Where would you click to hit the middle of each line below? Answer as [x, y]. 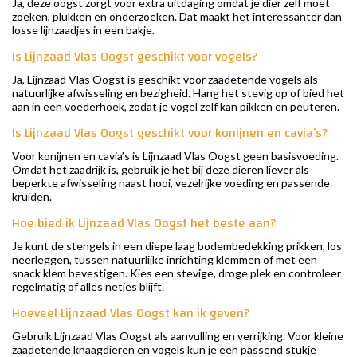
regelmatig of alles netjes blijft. [88, 287]
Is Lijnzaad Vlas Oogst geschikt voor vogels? [135, 57]
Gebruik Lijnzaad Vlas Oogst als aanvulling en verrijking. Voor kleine [178, 336]
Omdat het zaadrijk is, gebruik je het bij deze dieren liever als [161, 170]
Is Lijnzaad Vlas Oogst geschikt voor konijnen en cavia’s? [170, 133]
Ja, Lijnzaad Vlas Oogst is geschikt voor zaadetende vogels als [165, 80]
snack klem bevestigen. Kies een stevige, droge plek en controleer [177, 273]
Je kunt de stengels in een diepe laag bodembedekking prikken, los [177, 246]
